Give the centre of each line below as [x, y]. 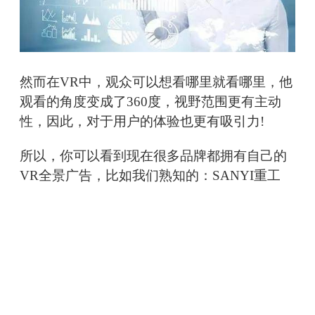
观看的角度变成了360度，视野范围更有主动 [150, 102]
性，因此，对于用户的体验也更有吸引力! [142, 122]
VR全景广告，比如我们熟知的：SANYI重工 [150, 176]
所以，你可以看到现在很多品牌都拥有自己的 [153, 156]
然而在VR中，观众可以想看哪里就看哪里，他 [156, 82]
